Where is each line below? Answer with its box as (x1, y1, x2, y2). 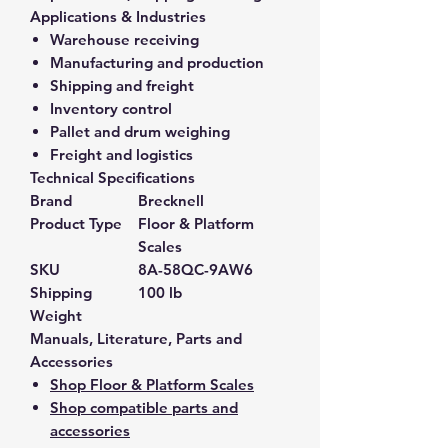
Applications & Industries (30, 6, 206, 26)
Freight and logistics (50, 144, 193, 164)
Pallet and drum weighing (50, 121, 230, 141)
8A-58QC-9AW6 (138, 259, 253, 279)
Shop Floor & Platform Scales (50, 374, 254, 394)
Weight (30, 305, 82, 325)
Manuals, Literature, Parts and (30, 328, 242, 348)
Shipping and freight (50, 75, 194, 95)
